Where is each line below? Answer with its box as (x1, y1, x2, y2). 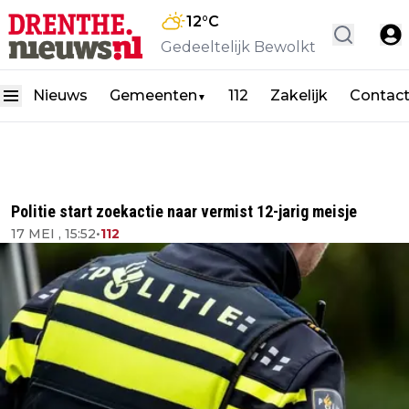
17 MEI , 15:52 (11, 225, 96, 242)
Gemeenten (110, 86, 197, 104)
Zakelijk (270, 86, 328, 104)
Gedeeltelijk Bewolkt (161, 37, 316, 56)
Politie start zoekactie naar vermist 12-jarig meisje (11, 202, 357, 221)
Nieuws (33, 86, 88, 104)
